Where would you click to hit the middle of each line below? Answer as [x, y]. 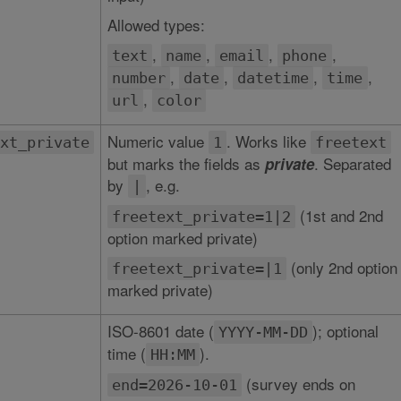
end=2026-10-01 [174, 385]
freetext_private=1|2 [201, 217]
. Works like [268, 141]
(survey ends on [298, 384]
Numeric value [158, 141]
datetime [273, 78]
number [138, 78]
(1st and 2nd [339, 215]
